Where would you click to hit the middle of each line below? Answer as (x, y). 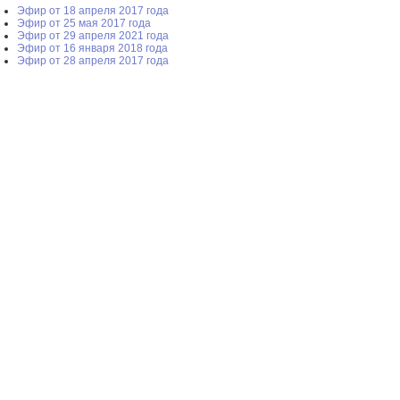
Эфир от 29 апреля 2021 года (93, 35)
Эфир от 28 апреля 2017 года (93, 60)
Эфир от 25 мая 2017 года (84, 23)
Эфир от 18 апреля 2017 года (93, 10)
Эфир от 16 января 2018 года (92, 48)
